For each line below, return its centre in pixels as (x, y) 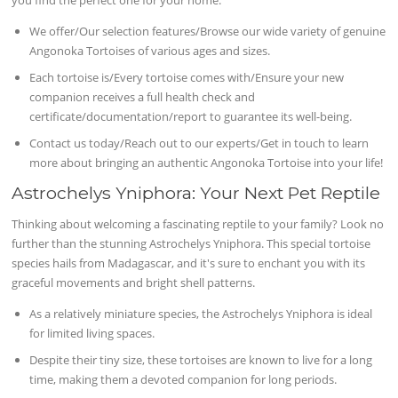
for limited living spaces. (92, 334)
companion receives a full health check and (143, 97)
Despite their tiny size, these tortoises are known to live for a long (201, 360)
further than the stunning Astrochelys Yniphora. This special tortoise (191, 244)
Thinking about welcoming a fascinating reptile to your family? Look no (198, 224)
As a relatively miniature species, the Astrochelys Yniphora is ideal (201, 314)
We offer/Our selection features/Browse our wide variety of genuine (208, 32)
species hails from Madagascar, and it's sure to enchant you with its (189, 263)
